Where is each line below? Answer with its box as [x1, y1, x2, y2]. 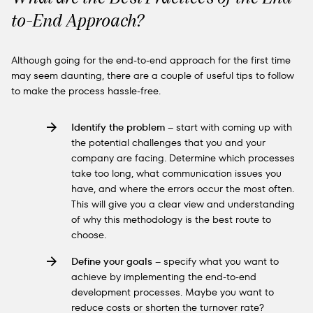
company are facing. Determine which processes [71, 151, 295, 165]
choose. [71, 228, 106, 242]
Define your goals [71, 254, 152, 268]
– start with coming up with [165, 120, 292, 134]
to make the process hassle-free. [11, 84, 161, 98]
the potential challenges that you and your [71, 136, 265, 150]
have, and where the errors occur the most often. [71, 182, 294, 196]
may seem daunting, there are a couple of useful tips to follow [11, 68, 294, 82]
